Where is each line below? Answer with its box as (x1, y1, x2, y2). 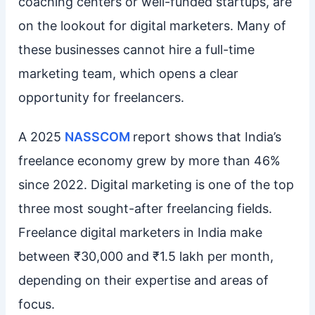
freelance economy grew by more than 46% (18, 153, 281, 168)
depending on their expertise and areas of (18, 272, 269, 288)
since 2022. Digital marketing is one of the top (18, 176, 294, 192)
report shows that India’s (132, 129, 281, 144)
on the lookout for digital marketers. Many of (18, 18, 286, 33)
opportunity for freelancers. (18, 89, 184, 105)
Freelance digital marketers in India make (18, 224, 262, 240)
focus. (18, 296, 55, 311)
